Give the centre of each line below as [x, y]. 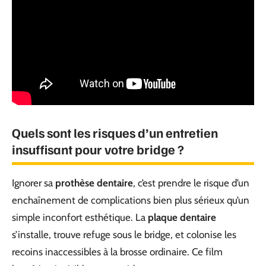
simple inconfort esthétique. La [80, 217]
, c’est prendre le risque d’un [191, 183]
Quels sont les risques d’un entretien [115, 132]
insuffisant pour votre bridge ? [98, 149]
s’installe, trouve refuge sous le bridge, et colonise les [124, 234]
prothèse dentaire [94, 183]
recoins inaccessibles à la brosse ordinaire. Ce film [117, 251]
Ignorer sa [34, 183]
